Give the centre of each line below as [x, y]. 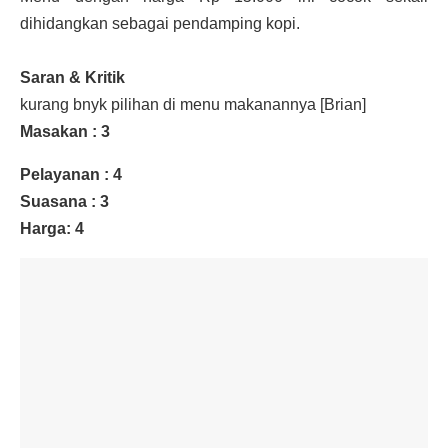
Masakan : [60, 131]
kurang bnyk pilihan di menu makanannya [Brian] [193, 104]
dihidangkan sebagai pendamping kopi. [162, 23]
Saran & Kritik [72, 77]
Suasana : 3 [64, 201]
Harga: [47, 228]
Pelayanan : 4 [71, 174]
